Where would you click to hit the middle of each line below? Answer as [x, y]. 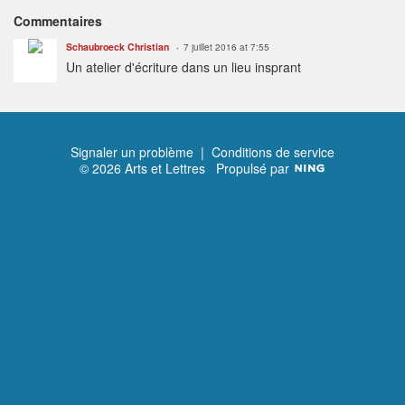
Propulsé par [254, 169]
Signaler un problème [132, 152]
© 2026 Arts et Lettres [147, 169]
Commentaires [58, 21]
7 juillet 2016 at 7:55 [226, 47]
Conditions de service [273, 152]
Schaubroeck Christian [118, 47]
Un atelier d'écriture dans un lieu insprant [184, 67]
